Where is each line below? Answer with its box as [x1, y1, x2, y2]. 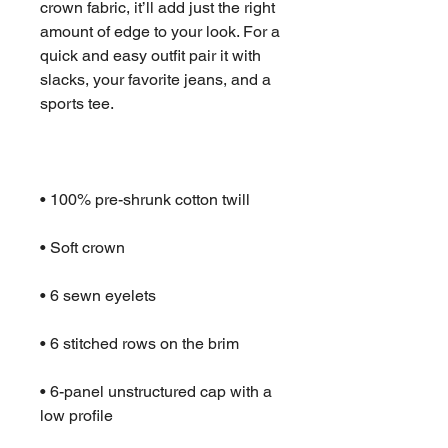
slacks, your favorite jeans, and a [40, 70, 271, 90]
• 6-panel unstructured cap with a [40, 382, 272, 402]
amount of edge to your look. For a [40, 22, 280, 42]
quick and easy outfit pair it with [40, 46, 261, 66]
